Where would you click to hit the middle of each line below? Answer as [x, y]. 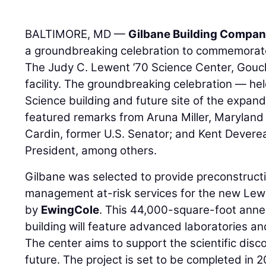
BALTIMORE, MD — [77, 34]
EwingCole [70, 210]
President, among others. [91, 150]
